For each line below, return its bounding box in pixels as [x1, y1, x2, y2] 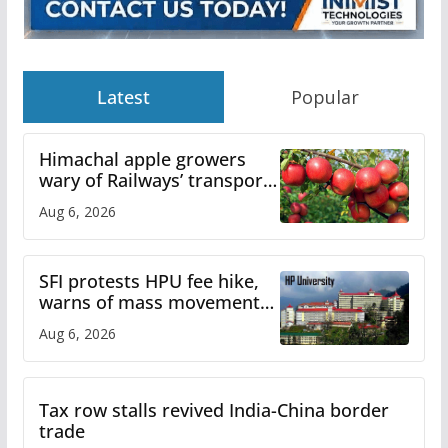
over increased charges [38, 310, 237, 335]
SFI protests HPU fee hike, [38, 268, 259, 293]
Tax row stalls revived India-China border [38, 397, 389, 422]
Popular [290, 84, 359, 109]
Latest [96, 84, 150, 109]
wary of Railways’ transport [38, 167, 270, 192]
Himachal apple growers [38, 146, 246, 171]
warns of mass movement [38, 289, 260, 314]
